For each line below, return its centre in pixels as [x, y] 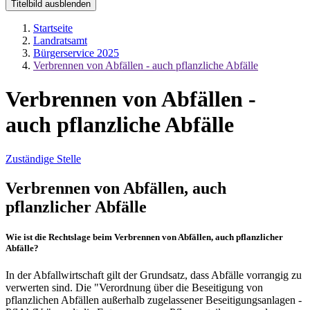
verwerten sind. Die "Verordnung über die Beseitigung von [134, 287]
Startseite [53, 28]
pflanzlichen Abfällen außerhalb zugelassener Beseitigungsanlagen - [154, 300]
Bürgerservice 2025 [76, 53]
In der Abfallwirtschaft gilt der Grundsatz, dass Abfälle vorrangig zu [154, 275]
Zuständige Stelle [43, 158]
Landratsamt [60, 40]
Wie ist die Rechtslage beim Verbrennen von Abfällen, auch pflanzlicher [144, 237]
